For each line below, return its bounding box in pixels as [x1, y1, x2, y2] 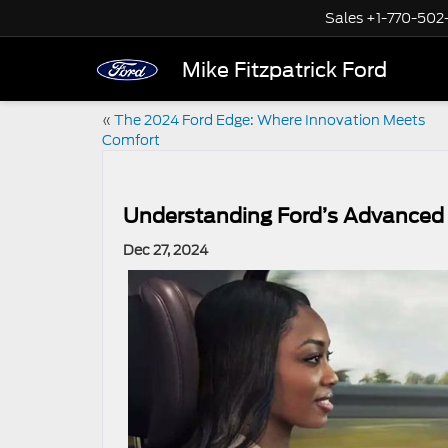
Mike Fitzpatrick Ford [182, 58, 387, 83]
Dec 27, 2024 [123, 240, 208, 260]
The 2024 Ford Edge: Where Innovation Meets [114, 110, 425, 130]
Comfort [102, 130, 160, 150]
